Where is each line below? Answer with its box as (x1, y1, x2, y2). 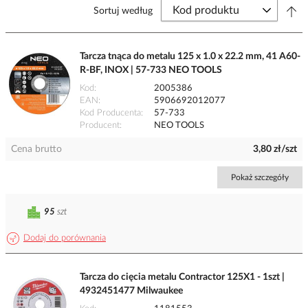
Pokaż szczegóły (231, 173, 289, 182)
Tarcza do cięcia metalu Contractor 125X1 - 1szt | (80, 272, 285, 283)
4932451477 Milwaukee (80, 286, 183, 296)
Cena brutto (11, 144, 62, 155)
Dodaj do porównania (23, 234, 106, 243)
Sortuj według (93, 6, 153, 16)
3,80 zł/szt (253, 144, 297, 155)
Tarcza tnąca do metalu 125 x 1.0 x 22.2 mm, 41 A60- (80, 52, 300, 62)
